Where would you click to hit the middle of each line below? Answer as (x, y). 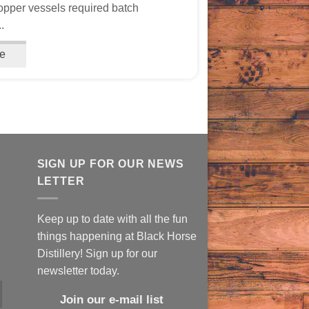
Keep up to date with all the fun (112, 218)
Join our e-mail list (111, 299)
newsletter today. (78, 270)
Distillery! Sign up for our (97, 253)
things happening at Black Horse (117, 236)
